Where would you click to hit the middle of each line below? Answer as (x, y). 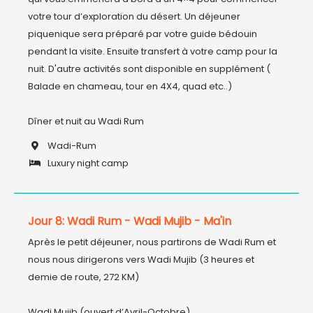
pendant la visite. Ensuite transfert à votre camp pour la (153, 51)
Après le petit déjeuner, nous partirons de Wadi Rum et (152, 242)
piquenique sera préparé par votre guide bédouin (143, 34)
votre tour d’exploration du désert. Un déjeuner (134, 16)
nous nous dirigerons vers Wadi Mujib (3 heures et (141, 260)
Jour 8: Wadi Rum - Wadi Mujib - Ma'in (130, 221)
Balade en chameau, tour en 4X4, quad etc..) (130, 86)
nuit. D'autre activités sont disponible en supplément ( (149, 69)
